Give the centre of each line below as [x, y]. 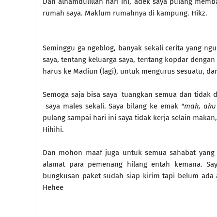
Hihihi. [53, 129]
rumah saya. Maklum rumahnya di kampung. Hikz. [125, 13]
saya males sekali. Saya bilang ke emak [112, 106]
